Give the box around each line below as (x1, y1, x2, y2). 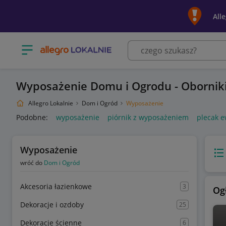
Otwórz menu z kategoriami (20, 41, 114, 51)
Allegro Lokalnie (28, 99, 73, 107)
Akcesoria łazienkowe (20, 182, 92, 191)
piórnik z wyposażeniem (107, 112, 189, 122)
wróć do (20, 158, 44, 167)
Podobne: (16, 112, 48, 122)
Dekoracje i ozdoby (20, 200, 84, 209)
